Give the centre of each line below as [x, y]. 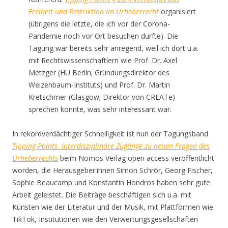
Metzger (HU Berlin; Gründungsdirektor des [99, 73]
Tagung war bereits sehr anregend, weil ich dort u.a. [113, 48]
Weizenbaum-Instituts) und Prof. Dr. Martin [99, 85]
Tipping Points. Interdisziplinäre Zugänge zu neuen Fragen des [111, 146]
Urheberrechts [35, 158]
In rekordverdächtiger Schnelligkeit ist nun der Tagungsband [110, 134]
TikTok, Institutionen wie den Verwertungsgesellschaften [105, 219]
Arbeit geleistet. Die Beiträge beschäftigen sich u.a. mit [102, 195]
